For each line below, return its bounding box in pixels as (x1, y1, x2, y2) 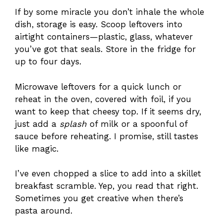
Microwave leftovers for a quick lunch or (15, 81, 181, 92)
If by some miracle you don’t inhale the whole (15, 7, 204, 17)
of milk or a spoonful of (87, 118, 187, 129)
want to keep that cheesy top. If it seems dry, (15, 106, 201, 116)
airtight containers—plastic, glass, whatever (15, 32, 193, 42)
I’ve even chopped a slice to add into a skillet (15, 168, 201, 179)
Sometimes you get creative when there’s (15, 193, 183, 204)
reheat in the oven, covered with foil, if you (15, 94, 191, 104)
